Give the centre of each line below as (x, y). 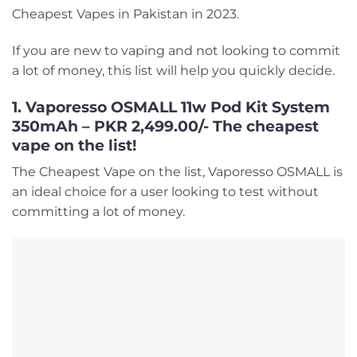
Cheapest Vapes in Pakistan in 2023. (126, 14)
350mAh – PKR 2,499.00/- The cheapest (165, 126)
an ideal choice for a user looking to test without (165, 192)
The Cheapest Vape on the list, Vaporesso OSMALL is (177, 172)
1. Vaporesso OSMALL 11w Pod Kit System (171, 106)
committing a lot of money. (98, 212)
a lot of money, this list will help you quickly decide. (173, 70)
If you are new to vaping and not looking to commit (176, 50)
